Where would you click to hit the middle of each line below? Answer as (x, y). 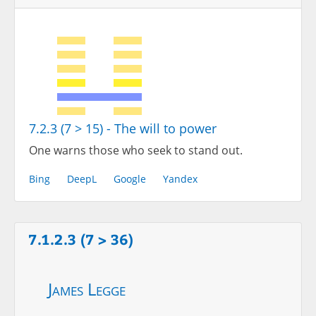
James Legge (87, 289)
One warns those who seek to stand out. (136, 151)
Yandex (180, 179)
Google (130, 179)
